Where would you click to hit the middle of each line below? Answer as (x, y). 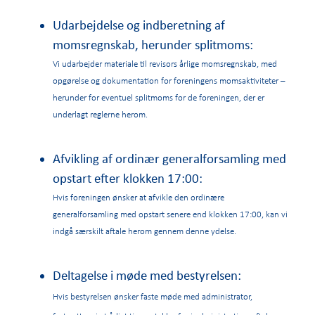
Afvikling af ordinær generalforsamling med (169, 158)
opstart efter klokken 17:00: (129, 178)
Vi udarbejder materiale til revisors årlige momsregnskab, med (165, 63)
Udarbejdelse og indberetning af (139, 24)
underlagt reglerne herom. (100, 114)
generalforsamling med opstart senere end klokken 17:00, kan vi (170, 213)
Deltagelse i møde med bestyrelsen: (147, 275)
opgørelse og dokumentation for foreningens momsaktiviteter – (169, 80)
